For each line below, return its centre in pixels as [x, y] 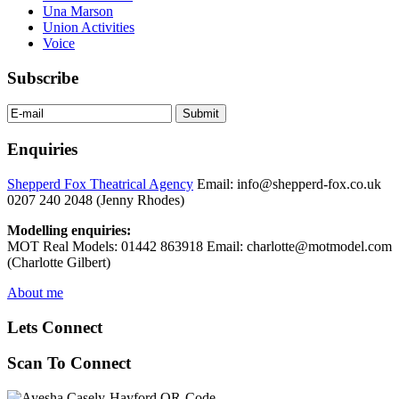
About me [35, 292]
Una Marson [78, 11]
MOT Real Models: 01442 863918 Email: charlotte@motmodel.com [199, 246]
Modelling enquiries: [69, 230]
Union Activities [89, 27]
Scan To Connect [69, 363]
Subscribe [43, 77]
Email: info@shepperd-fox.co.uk [287, 183]
